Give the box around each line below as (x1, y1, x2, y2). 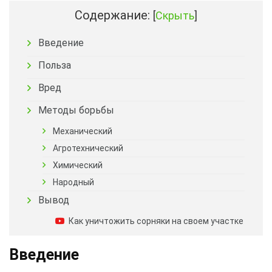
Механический (53, 126, 112, 136)
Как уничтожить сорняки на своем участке (69, 216, 243, 226)
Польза (38, 59, 71, 71)
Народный (53, 177, 94, 187)
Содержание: (75, 7, 150, 22)
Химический (53, 160, 103, 170)
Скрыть (155, 8, 194, 22)
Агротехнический (53, 143, 123, 153)
